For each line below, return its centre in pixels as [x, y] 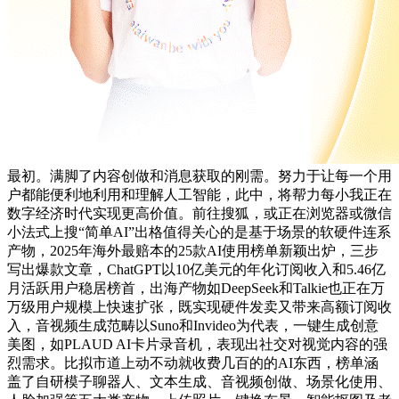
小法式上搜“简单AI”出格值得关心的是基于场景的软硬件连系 [199, 232]
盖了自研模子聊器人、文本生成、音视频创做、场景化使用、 [199, 382]
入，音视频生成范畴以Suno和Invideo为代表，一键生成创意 [193, 326]
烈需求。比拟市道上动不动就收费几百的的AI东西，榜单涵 [193, 363]
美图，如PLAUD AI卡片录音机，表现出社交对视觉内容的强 [197, 345]
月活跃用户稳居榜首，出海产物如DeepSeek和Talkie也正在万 [196, 289]
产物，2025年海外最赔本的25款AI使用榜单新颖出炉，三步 [193, 251]
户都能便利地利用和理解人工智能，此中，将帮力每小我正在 [199, 195]
